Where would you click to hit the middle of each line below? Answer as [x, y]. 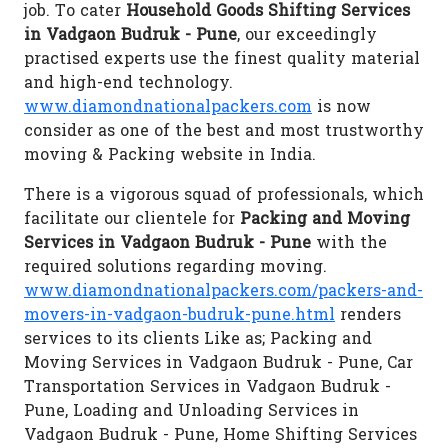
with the [349, 244]
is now [341, 108]
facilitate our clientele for [132, 220]
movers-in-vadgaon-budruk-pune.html [179, 316]
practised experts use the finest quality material [222, 60]
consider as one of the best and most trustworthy [224, 132]
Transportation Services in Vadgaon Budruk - [207, 388]
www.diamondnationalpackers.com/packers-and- [223, 292]
